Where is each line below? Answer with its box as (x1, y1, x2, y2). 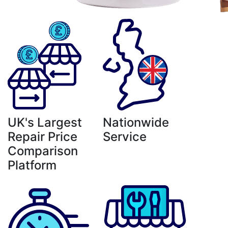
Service (102, 129, 147, 144)
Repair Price (8, 129, 77, 144)
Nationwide (102, 115, 169, 130)
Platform (8, 158, 56, 173)
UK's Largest (8, 115, 82, 130)
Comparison (8, 144, 78, 158)
